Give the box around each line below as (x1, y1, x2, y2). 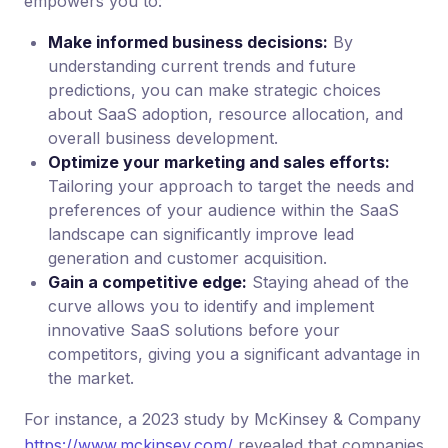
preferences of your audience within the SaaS (48, 200, 399, 220)
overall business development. (48, 128, 278, 148)
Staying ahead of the (247, 272, 409, 292)
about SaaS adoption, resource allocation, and (48, 104, 403, 124)
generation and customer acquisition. (48, 248, 327, 268)
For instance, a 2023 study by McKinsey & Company (24, 409, 421, 429)
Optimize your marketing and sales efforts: (48, 152, 390, 172)
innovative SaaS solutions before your (48, 320, 340, 340)
